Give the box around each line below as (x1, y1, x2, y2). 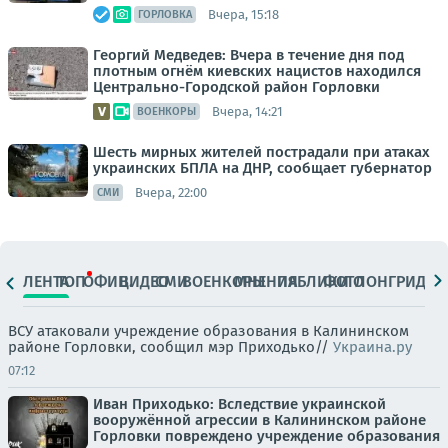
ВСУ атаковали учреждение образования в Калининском (8, 322, 409, 341)
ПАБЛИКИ (276, 271, 349, 291)
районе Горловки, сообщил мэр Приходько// (8, 338, 333, 357)
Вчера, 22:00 (135, 184, 207, 200)
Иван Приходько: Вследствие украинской (93, 395, 386, 414)
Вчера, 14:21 (212, 103, 283, 119)
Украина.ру (333, 338, 412, 357)
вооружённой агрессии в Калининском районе (93, 411, 426, 430)
